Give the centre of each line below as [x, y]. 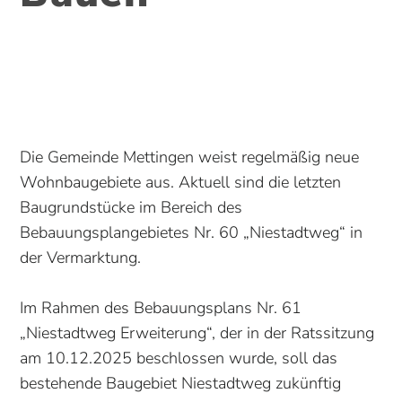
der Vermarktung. [81, 258]
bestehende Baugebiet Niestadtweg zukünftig [181, 384]
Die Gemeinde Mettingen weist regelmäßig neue [190, 157]
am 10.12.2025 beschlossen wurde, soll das [179, 358]
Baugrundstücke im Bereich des [131, 208]
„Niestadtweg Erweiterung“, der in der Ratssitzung [197, 333]
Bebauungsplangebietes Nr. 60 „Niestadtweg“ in [192, 233]
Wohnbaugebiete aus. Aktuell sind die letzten [181, 183]
